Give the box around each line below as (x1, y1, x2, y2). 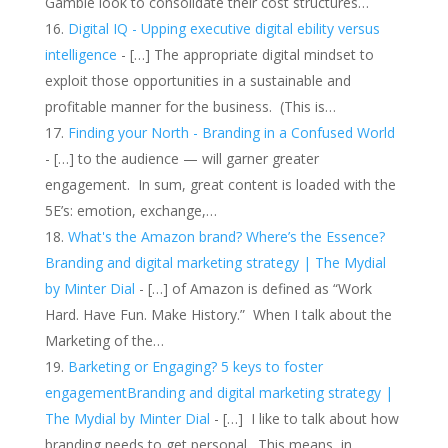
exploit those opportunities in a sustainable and (44, 70, 351, 90)
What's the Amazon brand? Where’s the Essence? (67, 226, 385, 246)
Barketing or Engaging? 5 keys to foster (67, 356, 323, 376)
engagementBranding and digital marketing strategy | (44, 382, 393, 402)
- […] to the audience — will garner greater (44, 148, 319, 168)
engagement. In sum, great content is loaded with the (44, 174, 396, 194)
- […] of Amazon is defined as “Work (138, 278, 372, 298)
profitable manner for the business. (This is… (44, 96, 336, 116)
